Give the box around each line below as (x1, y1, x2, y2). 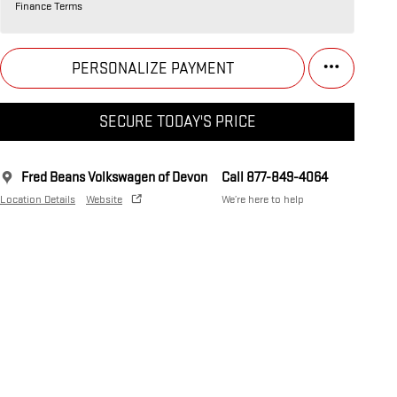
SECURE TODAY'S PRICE (98, 113, 256, 132)
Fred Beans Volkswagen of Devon (21, 169, 207, 187)
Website (86, 192, 122, 207)
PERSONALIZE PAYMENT (71, 58, 234, 78)
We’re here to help (222, 192, 304, 207)
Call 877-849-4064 (222, 169, 328, 187)
